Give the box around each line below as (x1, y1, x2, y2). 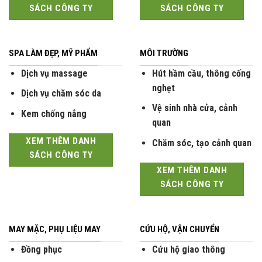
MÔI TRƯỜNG (140, 40, 188, 51)
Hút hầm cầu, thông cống (151, 59, 251, 71)
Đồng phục (20, 235, 62, 247)
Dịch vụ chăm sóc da (20, 80, 101, 91)
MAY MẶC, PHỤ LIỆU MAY (9, 216, 101, 227)
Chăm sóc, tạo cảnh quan (151, 129, 251, 140)
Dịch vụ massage (20, 59, 88, 71)
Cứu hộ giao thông (151, 235, 225, 247)
